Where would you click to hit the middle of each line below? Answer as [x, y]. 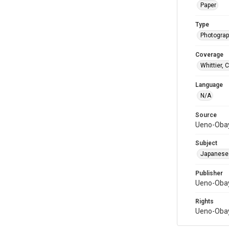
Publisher [209, 173]
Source [206, 115]
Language [209, 85]
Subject [206, 143]
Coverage [209, 55]
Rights [204, 201]
